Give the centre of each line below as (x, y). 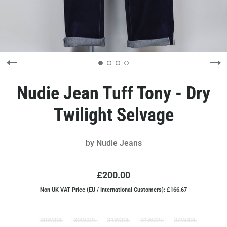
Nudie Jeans (119, 143)
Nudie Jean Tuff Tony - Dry (113, 93)
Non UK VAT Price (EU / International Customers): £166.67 (113, 190)
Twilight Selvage (113, 115)
